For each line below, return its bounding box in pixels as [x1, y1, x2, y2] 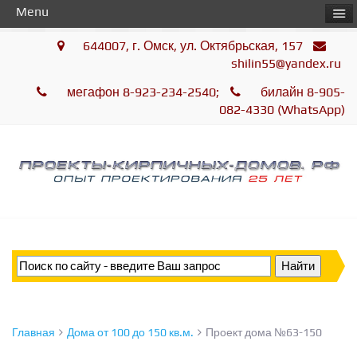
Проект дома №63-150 [206, 326, 322, 339]
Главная [12, 326, 55, 339]
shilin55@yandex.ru [231, 56, 341, 71]
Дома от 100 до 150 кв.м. [67, 326, 194, 339]
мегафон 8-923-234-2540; [63, 84, 222, 100]
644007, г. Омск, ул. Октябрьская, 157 [82, 38, 306, 53]
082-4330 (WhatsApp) [219, 102, 345, 117]
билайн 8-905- [257, 84, 345, 100]
